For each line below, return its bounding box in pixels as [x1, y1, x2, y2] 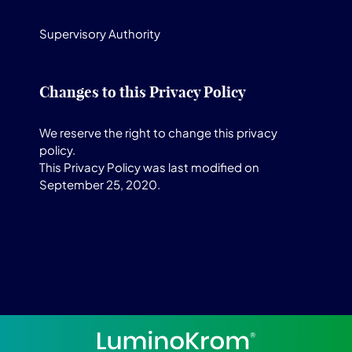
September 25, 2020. [39, 177, 160, 192]
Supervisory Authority [39, 26, 160, 41]
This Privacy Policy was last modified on [39, 159, 259, 174]
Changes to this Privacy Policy [39, 82, 246, 101]
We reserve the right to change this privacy [39, 125, 277, 140]
